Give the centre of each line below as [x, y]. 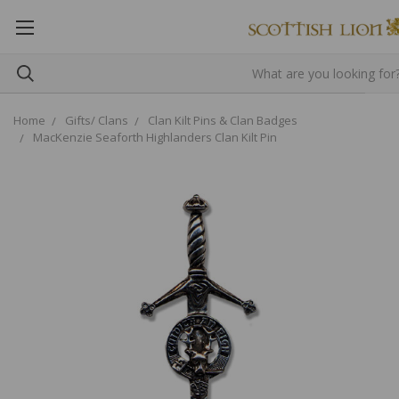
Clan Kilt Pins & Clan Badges [223, 120]
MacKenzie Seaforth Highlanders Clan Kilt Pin [155, 137]
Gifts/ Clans [97, 120]
